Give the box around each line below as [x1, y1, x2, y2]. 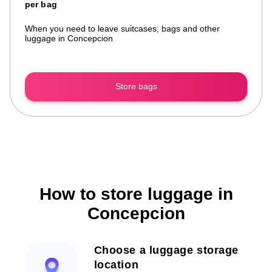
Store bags [115, 81, 157, 92]
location [93, 258, 139, 271]
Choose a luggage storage [93, 243, 239, 256]
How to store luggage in [39, 184, 233, 203]
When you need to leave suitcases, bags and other [25, 23, 220, 33]
